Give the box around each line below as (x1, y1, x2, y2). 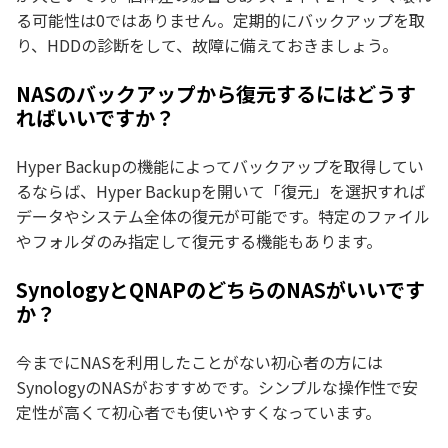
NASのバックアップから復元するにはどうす (16, 79, 416, 109)
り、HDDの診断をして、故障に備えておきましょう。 (16, 33, 398, 58)
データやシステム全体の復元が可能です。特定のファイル (16, 204, 430, 229)
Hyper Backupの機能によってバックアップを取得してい (16, 154, 424, 179)
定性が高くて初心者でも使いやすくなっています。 (16, 400, 381, 425)
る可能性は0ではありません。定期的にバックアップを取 (16, 8, 425, 33)
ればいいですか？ (16, 103, 175, 133)
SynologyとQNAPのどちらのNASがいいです (16, 275, 425, 305)
